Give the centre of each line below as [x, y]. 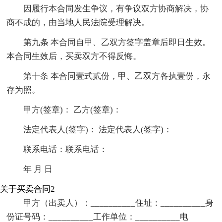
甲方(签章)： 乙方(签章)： [73, 110]
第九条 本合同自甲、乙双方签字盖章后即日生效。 [117, 43]
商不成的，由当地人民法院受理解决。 [78, 23]
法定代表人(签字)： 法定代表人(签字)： [98, 130]
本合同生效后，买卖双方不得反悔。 [74, 56]
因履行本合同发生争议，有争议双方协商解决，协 [116, 9]
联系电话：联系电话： [66, 150]
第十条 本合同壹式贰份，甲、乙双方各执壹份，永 [117, 76]
